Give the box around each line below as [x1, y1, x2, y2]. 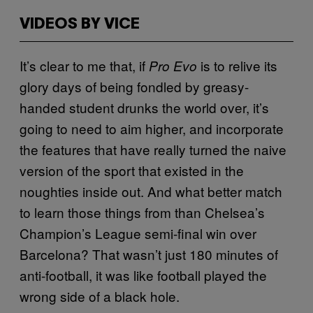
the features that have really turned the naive [20, 139, 286, 159]
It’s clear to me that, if [20, 55, 149, 75]
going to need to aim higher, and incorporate [20, 118, 284, 138]
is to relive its [197, 55, 277, 75]
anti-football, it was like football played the [20, 265, 267, 284]
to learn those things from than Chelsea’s [20, 202, 265, 221]
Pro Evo [149, 56, 197, 75]
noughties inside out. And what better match [20, 181, 282, 201]
